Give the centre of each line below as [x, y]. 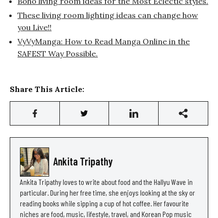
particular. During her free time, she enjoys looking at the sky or [108, 192]
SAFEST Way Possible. [58, 53]
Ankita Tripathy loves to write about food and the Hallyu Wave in [106, 182]
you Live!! [35, 27]
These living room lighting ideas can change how [108, 15]
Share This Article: [47, 89]
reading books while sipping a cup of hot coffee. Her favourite [104, 203]
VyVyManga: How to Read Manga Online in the [104, 41]
